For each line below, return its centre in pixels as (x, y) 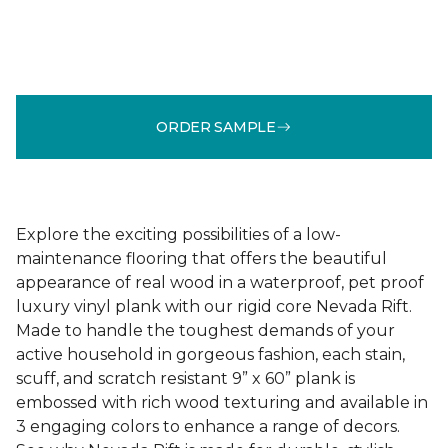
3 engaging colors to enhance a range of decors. (208, 426)
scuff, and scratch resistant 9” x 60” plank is (185, 378)
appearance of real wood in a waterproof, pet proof (220, 282)
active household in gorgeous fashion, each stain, (210, 354)
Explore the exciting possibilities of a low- (178, 234)
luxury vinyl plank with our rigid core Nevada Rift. (214, 306)
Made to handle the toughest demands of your (205, 330)
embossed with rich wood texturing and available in (222, 402)
